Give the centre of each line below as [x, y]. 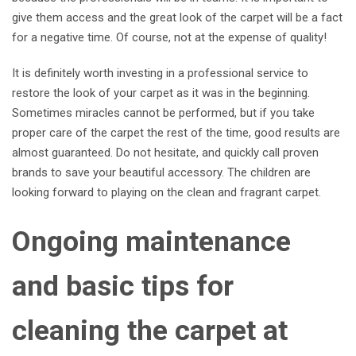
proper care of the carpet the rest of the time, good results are [176, 133]
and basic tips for [123, 286]
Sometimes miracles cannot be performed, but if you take [163, 113]
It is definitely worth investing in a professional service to [160, 74]
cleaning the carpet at [150, 331]
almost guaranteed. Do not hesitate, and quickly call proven [165, 153]
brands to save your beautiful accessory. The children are [161, 173]
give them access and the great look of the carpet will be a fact [177, 18]
